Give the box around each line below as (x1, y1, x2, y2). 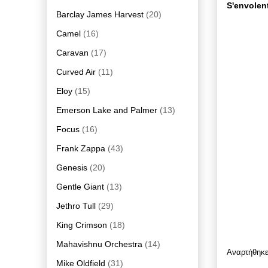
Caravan (56, 47, 89, 57)
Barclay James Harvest (56, 9, 144, 19)
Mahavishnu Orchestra (56, 239, 142, 249)
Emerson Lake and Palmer (56, 105, 157, 115)
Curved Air (56, 66, 96, 77)
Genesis (56, 162, 87, 172)
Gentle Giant (56, 181, 104, 191)
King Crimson (56, 220, 107, 230)
